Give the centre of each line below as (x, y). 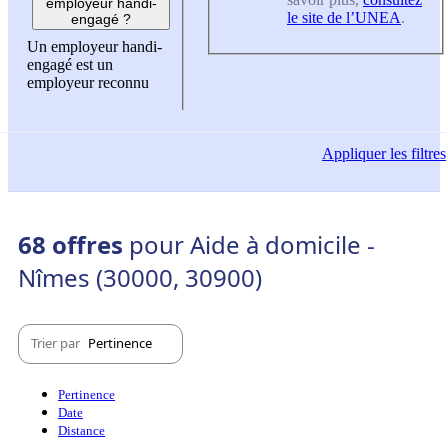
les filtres (416, 153)
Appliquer (354, 153)
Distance (81, 430)
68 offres (73, 244)
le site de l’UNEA (344, 17)
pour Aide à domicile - (252, 244)
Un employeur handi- (94, 47)
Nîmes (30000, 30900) (140, 277)
